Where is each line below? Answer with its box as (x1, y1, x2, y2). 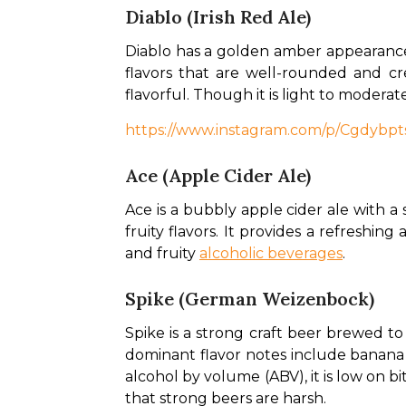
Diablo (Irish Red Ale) (125, 5, 311, 28)
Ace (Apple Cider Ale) (125, 164, 311, 187)
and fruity (125, 245, 199, 262)
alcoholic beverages (199, 245, 343, 262)
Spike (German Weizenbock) (125, 287, 374, 310)
